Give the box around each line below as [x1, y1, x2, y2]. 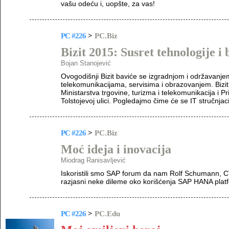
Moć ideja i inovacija [61, 143, 171, 156]
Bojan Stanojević [61, 59, 111, 67]
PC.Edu [95, 210, 120, 218]
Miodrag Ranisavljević [61, 156, 126, 164]
